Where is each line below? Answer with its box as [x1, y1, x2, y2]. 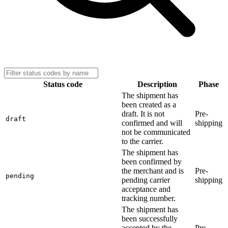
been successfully [122, 214, 178, 223]
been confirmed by [122, 157, 182, 166]
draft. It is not [122, 109, 164, 118]
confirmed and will [122, 118, 182, 127]
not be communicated [122, 127, 190, 136]
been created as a [122, 100, 176, 109]
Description [137, 79, 177, 89]
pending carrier [122, 175, 170, 184]
